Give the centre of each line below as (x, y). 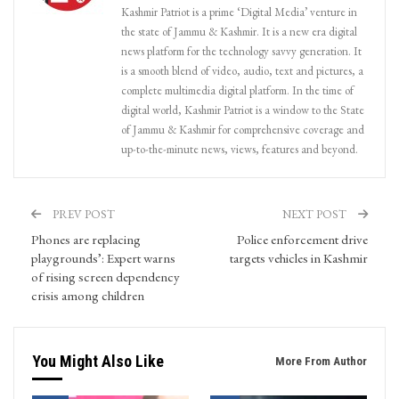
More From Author (321, 362)
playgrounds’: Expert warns (103, 258)
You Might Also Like (98, 362)
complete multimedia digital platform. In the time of (237, 91)
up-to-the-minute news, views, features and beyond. (240, 150)
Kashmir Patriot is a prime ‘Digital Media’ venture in (239, 12)
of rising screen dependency (106, 277)
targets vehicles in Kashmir (299, 258)
